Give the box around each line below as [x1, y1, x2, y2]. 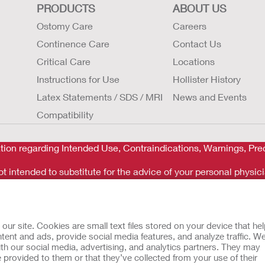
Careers [173, 20, 206, 31]
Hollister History [173, 73, 241, 85]
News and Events [173, 91, 247, 102]
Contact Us [173, 37, 221, 49]
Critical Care [37, 55, 91, 67]
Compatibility [37, 108, 93, 120]
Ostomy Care [37, 20, 93, 31]
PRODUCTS [37, 1, 95, 15]
